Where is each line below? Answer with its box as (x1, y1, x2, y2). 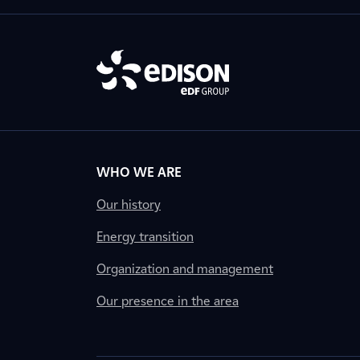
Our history (96, 197, 161, 212)
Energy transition (96, 229, 194, 244)
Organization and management (96, 261, 273, 276)
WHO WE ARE (96, 165, 182, 180)
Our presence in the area (96, 293, 239, 309)
